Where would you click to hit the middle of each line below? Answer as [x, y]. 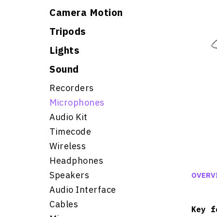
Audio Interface [83, 190]
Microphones [77, 102]
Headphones [76, 161]
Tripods [68, 31]
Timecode [70, 132]
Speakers [69, 175]
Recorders [72, 88]
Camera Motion [86, 12]
